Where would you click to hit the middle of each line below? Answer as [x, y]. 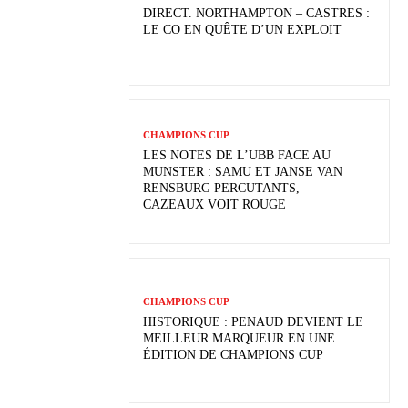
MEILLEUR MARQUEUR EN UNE [240, 339]
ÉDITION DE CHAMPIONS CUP [234, 355]
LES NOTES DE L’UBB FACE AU [237, 156]
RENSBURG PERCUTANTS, [222, 189]
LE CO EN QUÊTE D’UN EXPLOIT [243, 30]
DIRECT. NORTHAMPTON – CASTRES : [257, 14]
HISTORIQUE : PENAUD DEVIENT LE [254, 322]
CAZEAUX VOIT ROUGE [215, 205]
